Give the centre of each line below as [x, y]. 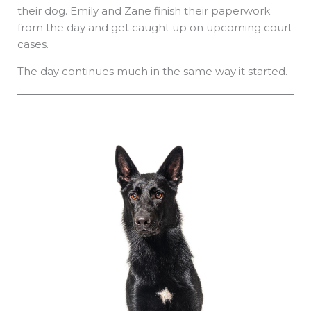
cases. [34, 44]
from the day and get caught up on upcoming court [155, 27]
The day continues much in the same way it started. [154, 71]
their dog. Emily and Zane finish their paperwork [144, 10]
